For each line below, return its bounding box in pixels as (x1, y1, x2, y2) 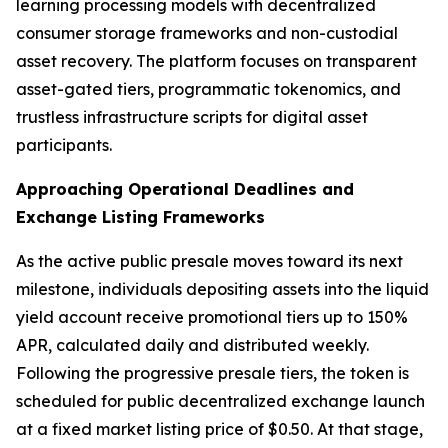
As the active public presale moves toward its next (16, 251, 403, 272)
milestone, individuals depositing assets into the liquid (16, 279, 429, 300)
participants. (16, 135, 112, 156)
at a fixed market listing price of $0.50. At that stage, (16, 419, 423, 440)
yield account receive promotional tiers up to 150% (16, 307, 408, 328)
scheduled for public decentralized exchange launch (16, 391, 425, 412)
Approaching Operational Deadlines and (16, 179, 354, 200)
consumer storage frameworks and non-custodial (16, 23, 398, 44)
